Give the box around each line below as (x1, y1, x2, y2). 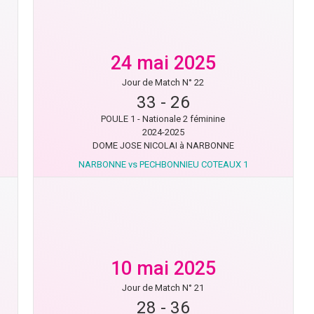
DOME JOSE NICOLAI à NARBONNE (92, 140, 234, 151)
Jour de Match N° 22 (122, 77, 205, 88)
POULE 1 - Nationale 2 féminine (101, 114, 226, 124)
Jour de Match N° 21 (122, 282, 205, 293)
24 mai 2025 (110, 52, 216, 74)
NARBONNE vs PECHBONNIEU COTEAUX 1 (78, 159, 248, 170)
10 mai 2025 (110, 257, 216, 280)
